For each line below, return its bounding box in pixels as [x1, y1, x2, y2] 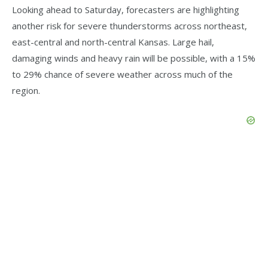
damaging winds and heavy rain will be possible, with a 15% [12, 51, 255, 64]
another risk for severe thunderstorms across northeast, [12, 19, 247, 32]
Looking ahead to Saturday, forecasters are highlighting [12, 3, 239, 16]
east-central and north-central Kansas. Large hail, [12, 35, 214, 48]
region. [12, 84, 40, 96]
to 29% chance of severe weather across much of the [12, 68, 233, 80]
